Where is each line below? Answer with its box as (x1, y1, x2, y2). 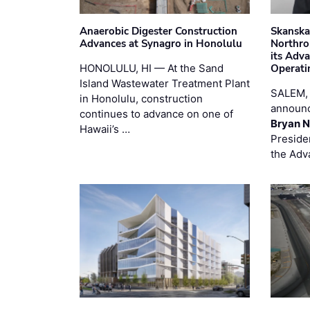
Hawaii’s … (80, 122, 130, 136)
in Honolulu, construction (80, 91, 203, 105)
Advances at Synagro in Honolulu (80, 36, 242, 51)
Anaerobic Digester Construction (80, 24, 237, 38)
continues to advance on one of (80, 107, 233, 120)
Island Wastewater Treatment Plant (80, 76, 250, 90)
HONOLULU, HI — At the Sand (80, 61, 224, 75)
